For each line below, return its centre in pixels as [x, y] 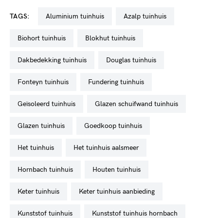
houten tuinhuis [119, 170]
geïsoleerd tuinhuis [49, 104]
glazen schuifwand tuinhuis [139, 104]
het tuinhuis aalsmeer [109, 148]
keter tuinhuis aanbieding [119, 191]
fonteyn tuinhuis [45, 82]
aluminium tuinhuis [77, 16]
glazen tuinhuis [44, 126]
